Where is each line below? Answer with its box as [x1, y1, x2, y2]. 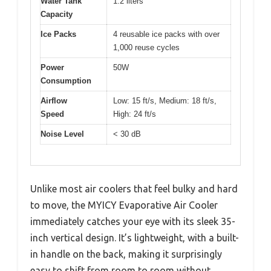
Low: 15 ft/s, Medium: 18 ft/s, [113, 96, 217, 105]
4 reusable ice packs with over [113, 29, 220, 39]
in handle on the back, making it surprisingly [30, 249, 222, 260]
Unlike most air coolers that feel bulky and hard [30, 183, 238, 195]
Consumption [41, 76, 91, 85]
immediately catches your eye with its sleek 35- [30, 216, 235, 227]
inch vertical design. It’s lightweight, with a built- [30, 232, 239, 244]
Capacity [41, 9, 73, 19]
